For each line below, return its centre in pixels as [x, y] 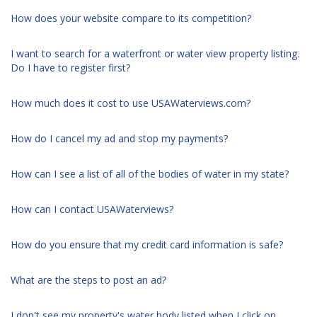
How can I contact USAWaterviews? [92, 209]
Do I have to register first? [70, 68]
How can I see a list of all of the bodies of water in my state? [150, 174]
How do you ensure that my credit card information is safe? [147, 244]
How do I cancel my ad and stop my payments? [119, 138]
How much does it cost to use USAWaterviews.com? [131, 103]
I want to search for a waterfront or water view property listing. [155, 53]
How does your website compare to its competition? [131, 18]
